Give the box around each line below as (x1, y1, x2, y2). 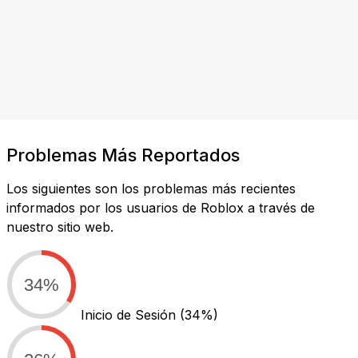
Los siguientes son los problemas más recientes (6, 180, 296, 197)
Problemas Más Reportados (6, 144, 240, 165)
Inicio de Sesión (81, 306, 180, 323)
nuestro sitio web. (6, 218, 113, 235)
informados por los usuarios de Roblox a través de (6, 199, 315, 216)
